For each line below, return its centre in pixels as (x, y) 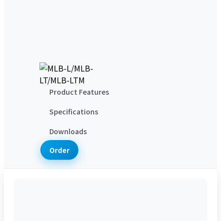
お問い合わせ (120, 58)
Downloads (68, 131)
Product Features (79, 92)
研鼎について (67, 47)
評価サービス (160, 23)
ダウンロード (62, 35)
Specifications (74, 111)
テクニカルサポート (74, 23)
